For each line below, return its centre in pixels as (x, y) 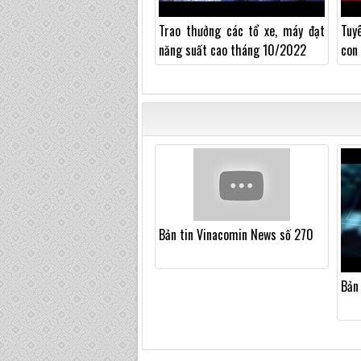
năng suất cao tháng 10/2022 (232, 50)
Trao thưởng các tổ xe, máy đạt (242, 30)
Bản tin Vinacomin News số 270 (236, 234)
